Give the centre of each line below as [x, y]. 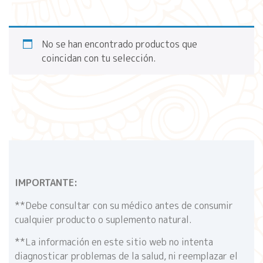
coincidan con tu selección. [99, 58]
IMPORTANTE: [46, 183]
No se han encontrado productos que [119, 44]
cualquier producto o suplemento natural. [103, 219]
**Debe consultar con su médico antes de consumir [124, 205]
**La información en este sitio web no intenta [114, 242]
